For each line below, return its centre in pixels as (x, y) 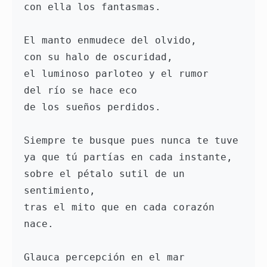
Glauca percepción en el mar (107, 257)
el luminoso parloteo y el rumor (119, 74)
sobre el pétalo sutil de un (104, 174)
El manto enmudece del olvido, (113, 41)
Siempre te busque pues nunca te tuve (131, 141)
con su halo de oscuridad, (101, 57)
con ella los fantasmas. (95, 7)
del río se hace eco (83, 91)
